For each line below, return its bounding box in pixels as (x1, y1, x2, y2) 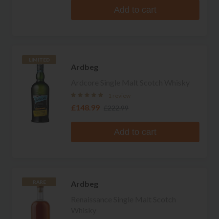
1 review (108, 91, 131, 99)
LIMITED (28, 57, 50, 63)
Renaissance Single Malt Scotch (71, 194, 176, 204)
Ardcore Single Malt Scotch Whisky (71, 77, 190, 87)
